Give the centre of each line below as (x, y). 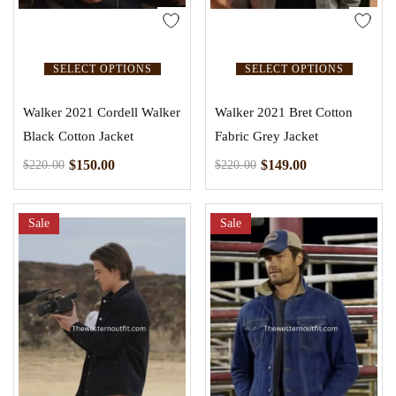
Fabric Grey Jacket (267, 137)
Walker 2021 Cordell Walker (102, 113)
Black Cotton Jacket (78, 137)
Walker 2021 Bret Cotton (284, 113)
